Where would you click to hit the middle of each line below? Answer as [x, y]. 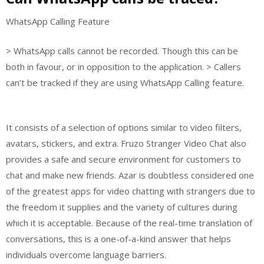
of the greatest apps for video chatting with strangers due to [131, 191]
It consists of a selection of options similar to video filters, [124, 127]
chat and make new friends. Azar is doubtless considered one [130, 175]
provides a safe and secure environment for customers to [123, 159]
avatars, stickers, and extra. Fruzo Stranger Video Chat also [126, 143]
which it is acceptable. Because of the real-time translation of [129, 223]
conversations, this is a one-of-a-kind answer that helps [118, 239]
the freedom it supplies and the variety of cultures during [122, 207]
